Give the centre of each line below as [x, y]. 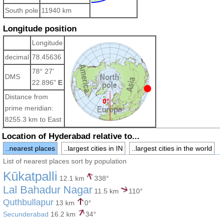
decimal [17, 57]
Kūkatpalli [30, 177]
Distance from [27, 97]
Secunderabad [26, 214]
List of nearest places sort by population [65, 161]
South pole [22, 10]
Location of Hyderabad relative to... [71, 136]
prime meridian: [29, 108]
